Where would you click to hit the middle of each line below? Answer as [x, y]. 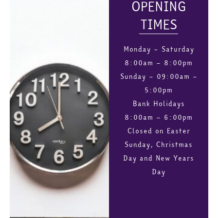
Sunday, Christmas [159, 144]
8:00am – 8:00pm [159, 63]
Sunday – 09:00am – [159, 76]
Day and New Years [159, 158]
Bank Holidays [159, 103]
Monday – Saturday [159, 49]
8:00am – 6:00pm [159, 117]
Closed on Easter [159, 131]
